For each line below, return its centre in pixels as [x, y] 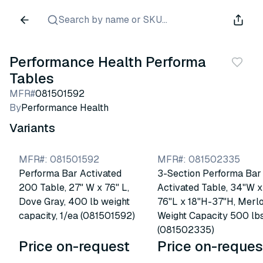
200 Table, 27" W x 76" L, [74, 188]
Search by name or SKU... [113, 20]
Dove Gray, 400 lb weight [74, 202]
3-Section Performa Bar [209, 173]
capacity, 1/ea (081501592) [77, 216]
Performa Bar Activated [70, 173]
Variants [32, 128]
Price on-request [74, 246]
